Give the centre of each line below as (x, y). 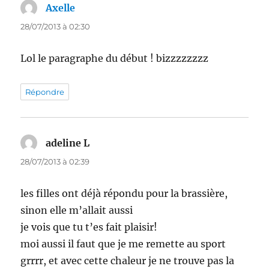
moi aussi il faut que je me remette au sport (123, 243)
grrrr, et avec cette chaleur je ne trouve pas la (128, 260)
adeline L (68, 143)
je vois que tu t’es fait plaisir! (89, 227)
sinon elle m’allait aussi (77, 210)
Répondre (45, 92)
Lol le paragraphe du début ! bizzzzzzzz (115, 58)
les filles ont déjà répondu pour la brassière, (124, 193)
